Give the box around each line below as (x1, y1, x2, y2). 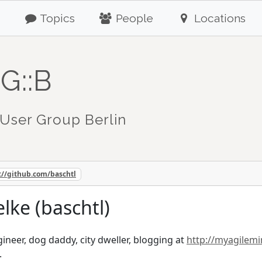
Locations (191, 12, 246, 25)
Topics (37, 12, 75, 25)
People (113, 12, 154, 25)
